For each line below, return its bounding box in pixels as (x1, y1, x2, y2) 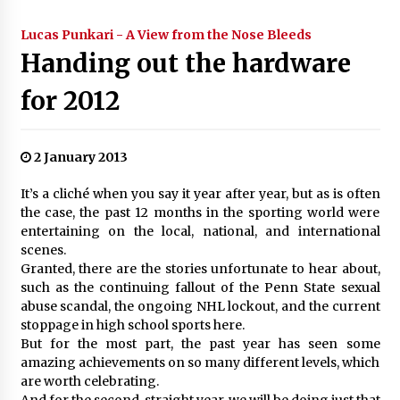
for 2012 (20, 84, 120, 117)
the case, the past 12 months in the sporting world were (20, 204, 380, 221)
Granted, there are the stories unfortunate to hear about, (20, 260, 380, 277)
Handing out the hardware (20, 46, 351, 79)
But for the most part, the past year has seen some (20, 335, 380, 352)
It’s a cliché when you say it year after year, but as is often (20, 185, 380, 202)
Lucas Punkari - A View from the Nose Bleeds (20, 26, 312, 43)
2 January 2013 (30, 148, 128, 165)
